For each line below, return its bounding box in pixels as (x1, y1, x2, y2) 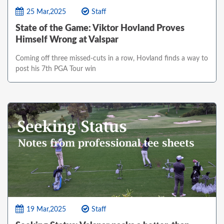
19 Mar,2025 (26, 205, 66, 213)
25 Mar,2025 (26, 8, 66, 16)
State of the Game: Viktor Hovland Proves (15, 24, 184, 33)
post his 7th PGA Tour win (15, 65, 96, 73)
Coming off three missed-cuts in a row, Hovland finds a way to (15, 55, 208, 62)
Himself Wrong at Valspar (15, 35, 118, 45)
